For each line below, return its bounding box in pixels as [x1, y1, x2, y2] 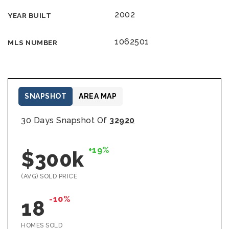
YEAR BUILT [8, 11, 51, 19]
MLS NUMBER [8, 38, 57, 47]
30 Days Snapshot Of [21, 116, 109, 125]
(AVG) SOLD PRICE [21, 173, 77, 180]
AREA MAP [79, 92, 117, 100]
